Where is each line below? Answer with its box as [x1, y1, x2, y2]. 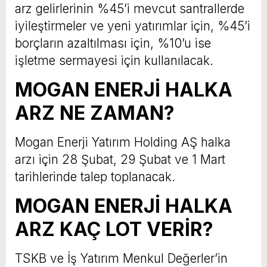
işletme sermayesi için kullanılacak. [15, 53, 213, 69]
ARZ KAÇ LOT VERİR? [15, 218, 213, 241]
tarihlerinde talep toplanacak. [15, 169, 175, 185]
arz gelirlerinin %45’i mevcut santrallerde [15, 1, 244, 17]
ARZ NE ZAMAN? [15, 101, 175, 125]
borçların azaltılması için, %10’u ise [15, 36, 211, 51]
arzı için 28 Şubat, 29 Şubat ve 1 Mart [15, 152, 225, 167]
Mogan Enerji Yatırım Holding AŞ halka [15, 135, 231, 150]
